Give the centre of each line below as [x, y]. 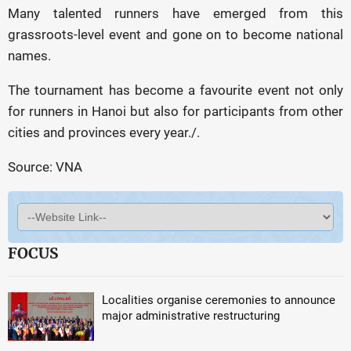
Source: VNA [45, 167]
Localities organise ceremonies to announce [219, 300]
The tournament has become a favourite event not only [175, 90]
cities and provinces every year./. [104, 132]
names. [29, 56]
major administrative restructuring [191, 316]
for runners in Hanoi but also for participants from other [175, 111]
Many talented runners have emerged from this [175, 13]
